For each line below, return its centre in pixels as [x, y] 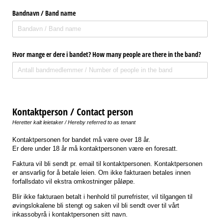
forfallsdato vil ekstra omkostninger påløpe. [74, 181]
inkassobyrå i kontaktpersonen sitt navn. [70, 214]
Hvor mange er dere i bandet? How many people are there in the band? [107, 54]
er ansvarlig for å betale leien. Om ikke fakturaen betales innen [101, 172]
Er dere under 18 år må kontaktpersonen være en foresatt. [95, 148]
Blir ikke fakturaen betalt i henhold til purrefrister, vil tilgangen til [102, 196]
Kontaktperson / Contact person [73, 112]
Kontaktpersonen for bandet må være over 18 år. [81, 139]
